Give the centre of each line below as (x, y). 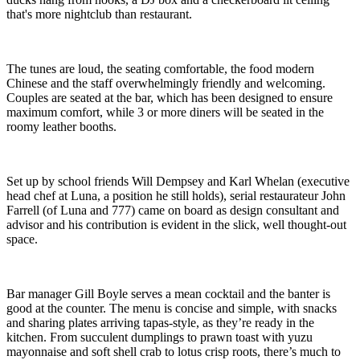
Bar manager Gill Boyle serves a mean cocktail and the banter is (168, 294)
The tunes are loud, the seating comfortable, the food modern (160, 69)
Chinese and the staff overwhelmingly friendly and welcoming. (166, 84)
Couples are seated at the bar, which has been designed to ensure (170, 98)
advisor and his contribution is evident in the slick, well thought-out (176, 225)
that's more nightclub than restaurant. (99, 14)
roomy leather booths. (61, 127)
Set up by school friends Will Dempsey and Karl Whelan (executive (178, 182)
